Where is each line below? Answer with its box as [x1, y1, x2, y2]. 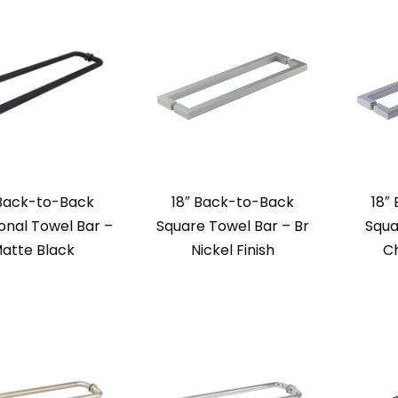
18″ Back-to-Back [171, 192, 294, 213]
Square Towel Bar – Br [155, 216, 309, 237]
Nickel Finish [190, 240, 275, 261]
